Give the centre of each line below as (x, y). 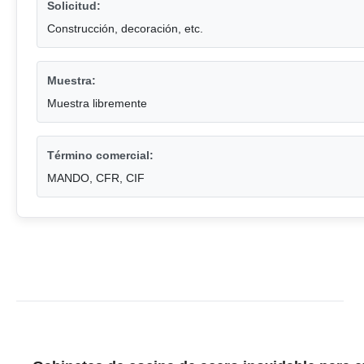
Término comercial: (100, 156)
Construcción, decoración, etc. (125, 29)
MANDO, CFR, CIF (96, 178)
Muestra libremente (97, 104)
